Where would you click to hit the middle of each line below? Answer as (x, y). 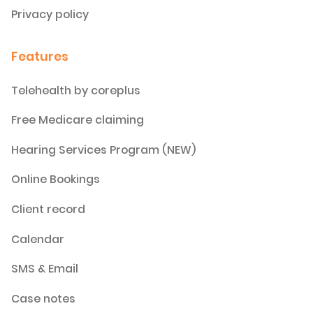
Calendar (37, 239)
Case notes (43, 298)
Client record (48, 210)
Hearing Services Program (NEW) (103, 150)
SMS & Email (44, 269)
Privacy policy (50, 14)
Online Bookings (55, 180)
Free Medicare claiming (77, 120)
